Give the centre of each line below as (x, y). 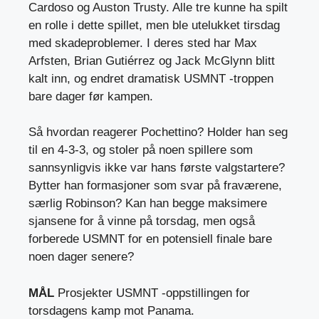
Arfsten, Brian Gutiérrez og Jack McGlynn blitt (152, 61)
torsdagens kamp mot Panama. (111, 310)
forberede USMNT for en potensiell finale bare (150, 239)
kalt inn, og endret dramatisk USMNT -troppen (151, 78)
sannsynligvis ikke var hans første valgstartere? (157, 168)
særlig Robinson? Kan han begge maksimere (148, 204)
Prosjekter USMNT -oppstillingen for (154, 293)
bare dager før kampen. (91, 96)
